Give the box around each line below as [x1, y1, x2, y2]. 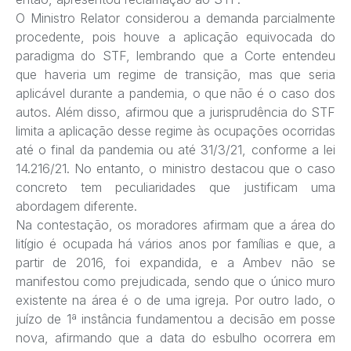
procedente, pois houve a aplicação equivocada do [16, 28, 335, 45]
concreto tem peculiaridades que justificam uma [16, 179, 335, 195]
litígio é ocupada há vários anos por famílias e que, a [16, 235, 335, 251]
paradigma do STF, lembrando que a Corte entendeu [16, 47, 335, 63]
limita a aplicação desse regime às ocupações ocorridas [16, 122, 335, 139]
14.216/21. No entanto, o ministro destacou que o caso [16, 160, 335, 176]
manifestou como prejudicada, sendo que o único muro [16, 273, 335, 289]
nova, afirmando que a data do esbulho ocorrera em [16, 329, 335, 346]
